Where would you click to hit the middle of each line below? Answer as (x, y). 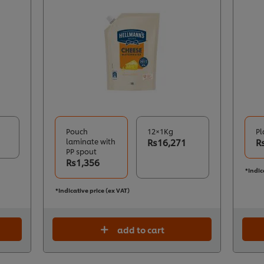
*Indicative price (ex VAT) (93, 190)
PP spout (82, 151)
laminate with (91, 141)
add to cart (141, 229)
